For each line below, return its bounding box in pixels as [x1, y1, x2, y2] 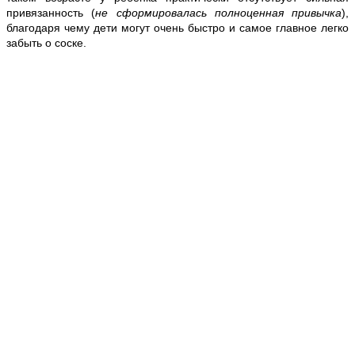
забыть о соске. [6, 36, 86, 49]
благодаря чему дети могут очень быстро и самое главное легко [6, 21, 349, 34]
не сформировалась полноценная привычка [95, 6, 342, 19]
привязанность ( [6, 6, 96, 19]
